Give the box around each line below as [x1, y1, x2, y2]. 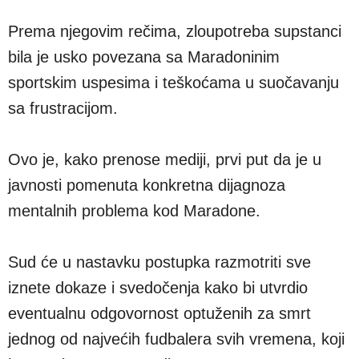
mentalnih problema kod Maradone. [8, 202, 260, 220]
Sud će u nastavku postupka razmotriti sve [8, 253, 311, 272]
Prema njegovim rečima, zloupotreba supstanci [8, 22, 341, 41]
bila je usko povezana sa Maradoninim [8, 48, 280, 67]
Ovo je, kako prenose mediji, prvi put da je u [8, 151, 321, 169]
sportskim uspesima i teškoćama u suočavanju [8, 74, 339, 92]
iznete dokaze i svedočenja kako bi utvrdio [8, 279, 308, 297]
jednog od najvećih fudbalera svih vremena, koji [8, 330, 345, 349]
